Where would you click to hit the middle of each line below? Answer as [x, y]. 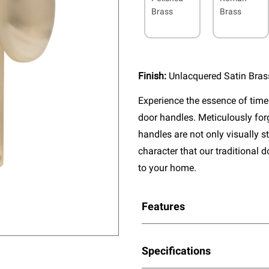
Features [163, 206]
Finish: [154, 76]
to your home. [168, 168]
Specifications [176, 250]
